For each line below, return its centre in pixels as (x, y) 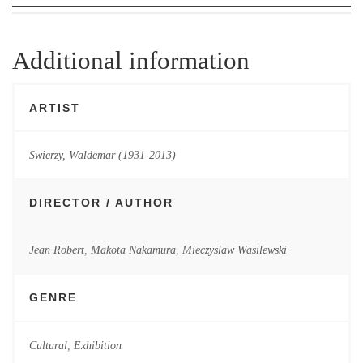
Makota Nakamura (133, 250)
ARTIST (54, 107)
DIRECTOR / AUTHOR (101, 202)
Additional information (131, 60)
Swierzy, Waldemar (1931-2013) (102, 155)
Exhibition (97, 345)
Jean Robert (56, 250)
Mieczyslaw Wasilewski (234, 250)
